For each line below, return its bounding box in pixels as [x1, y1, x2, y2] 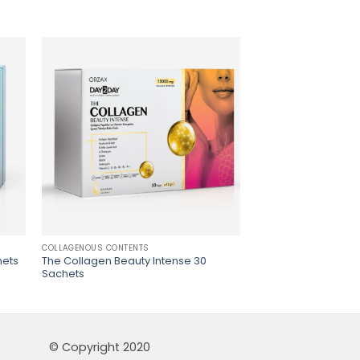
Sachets [42, 265, 85, 281]
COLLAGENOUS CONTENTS [42, 243, 149, 254]
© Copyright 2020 [49, 338, 150, 355]
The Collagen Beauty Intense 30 [42, 252, 207, 268]
